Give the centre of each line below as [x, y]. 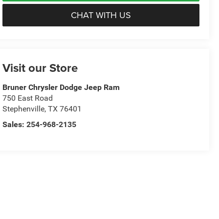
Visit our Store [40, 68]
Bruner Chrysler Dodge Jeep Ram [61, 88]
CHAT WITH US [101, 15]
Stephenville [24, 109]
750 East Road [28, 98]
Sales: [15, 125]
